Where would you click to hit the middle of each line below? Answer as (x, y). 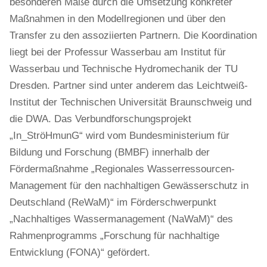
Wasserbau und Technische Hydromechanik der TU (124, 69)
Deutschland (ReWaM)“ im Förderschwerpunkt (113, 202)
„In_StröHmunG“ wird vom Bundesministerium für (119, 136)
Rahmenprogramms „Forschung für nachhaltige (114, 236)
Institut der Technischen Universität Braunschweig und (131, 102)
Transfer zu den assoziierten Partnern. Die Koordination (133, 35)
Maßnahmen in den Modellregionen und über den (117, 19)
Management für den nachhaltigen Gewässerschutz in (129, 186)
